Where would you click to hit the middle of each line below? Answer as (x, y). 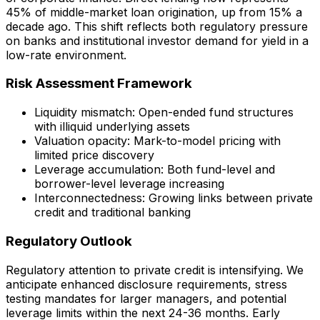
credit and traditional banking (112, 212)
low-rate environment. (66, 55)
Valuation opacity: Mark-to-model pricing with (157, 141)
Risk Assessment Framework (99, 84)
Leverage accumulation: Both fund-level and (155, 170)
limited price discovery (94, 155)
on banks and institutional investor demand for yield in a (157, 40)
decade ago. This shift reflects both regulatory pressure (157, 26)
